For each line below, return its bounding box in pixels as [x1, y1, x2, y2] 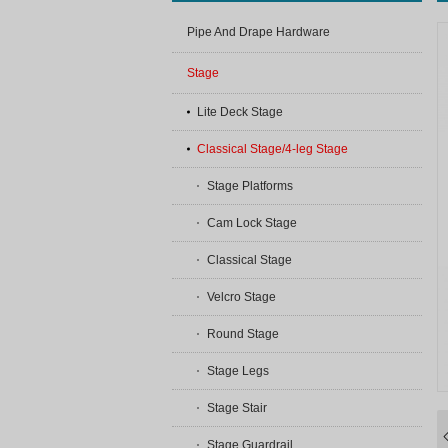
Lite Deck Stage [197, 105, 283, 119]
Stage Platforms [207, 179, 293, 193]
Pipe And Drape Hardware [187, 25, 330, 39]
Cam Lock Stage [207, 216, 297, 230]
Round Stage [207, 327, 279, 341]
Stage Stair [207, 401, 267, 415]
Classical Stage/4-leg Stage [197, 142, 348, 156]
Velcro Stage [207, 290, 276, 304]
